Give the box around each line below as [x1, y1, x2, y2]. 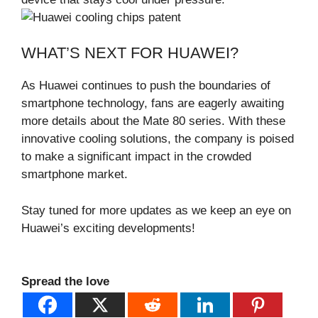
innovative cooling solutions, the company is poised [21, 132, 294, 146]
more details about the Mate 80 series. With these [21, 114, 285, 128]
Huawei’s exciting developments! [21, 221, 195, 235]
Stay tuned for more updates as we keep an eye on [21, 203, 291, 217]
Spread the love [21, 275, 109, 289]
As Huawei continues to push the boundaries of [21, 79, 270, 93]
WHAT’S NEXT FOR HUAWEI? [21, 44, 238, 62]
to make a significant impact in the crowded [21, 150, 251, 164]
